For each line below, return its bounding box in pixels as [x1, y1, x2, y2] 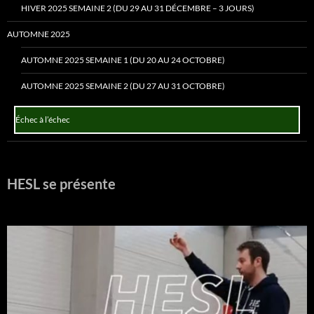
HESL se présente [7, 175, 116, 192]
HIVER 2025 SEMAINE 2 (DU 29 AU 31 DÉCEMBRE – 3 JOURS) [21, 3, 254, 13]
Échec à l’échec [15, 114, 70, 125]
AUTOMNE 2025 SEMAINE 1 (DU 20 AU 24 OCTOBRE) [21, 55, 225, 65]
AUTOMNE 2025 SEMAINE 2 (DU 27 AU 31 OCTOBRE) [21, 81, 225, 91]
